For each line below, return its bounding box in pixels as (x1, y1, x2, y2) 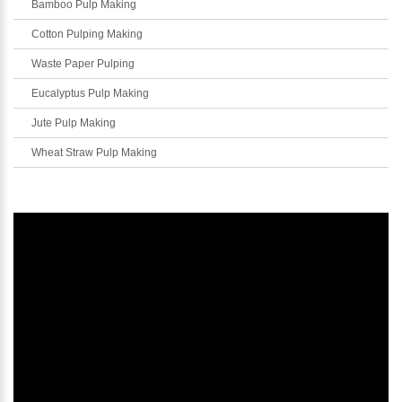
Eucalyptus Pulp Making (31, 86, 149, 100)
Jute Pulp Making (31, 116, 116, 129)
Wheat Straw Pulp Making (31, 145, 157, 159)
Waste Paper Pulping (31, 57, 135, 70)
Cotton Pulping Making (31, 27, 143, 40)
